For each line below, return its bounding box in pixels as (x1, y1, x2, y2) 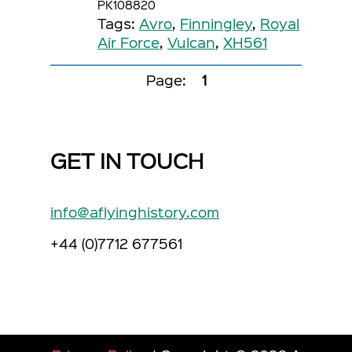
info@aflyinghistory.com (50, 202, 219, 222)
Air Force (97, 32, 159, 52)
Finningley (180, 13, 252, 33)
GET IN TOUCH (50, 145, 203, 174)
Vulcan (167, 32, 215, 52)
